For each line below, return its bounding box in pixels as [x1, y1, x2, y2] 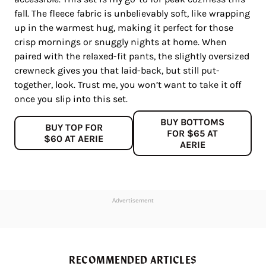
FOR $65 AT [167, 127, 218, 139]
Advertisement [112, 195, 154, 204]
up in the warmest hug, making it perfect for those [14, 21, 233, 33]
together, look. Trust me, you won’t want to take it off [14, 78, 241, 90]
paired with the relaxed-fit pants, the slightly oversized [14, 50, 249, 62]
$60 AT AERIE [44, 133, 103, 145]
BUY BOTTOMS [160, 116, 224, 128]
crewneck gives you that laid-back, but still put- [14, 64, 220, 76]
